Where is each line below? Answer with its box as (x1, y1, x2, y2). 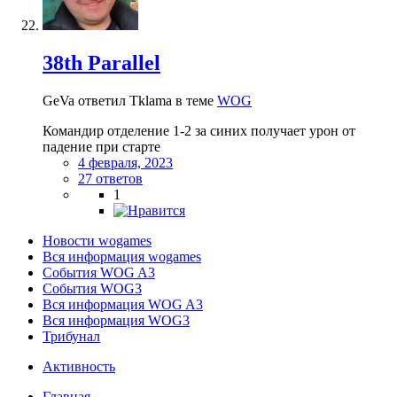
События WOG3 (43, 280, 142, 296)
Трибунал (43, 328, 100, 344)
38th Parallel (43, 51, 160, 75)
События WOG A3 (43, 264, 155, 280)
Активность (43, 358, 115, 374)
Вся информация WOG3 (43, 312, 190, 328)
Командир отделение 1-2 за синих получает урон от (43, 122, 355, 138)
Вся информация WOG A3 (43, 296, 203, 312)
